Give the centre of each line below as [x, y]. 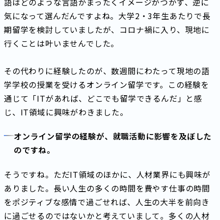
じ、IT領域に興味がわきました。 [66, 112]
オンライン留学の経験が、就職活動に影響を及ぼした [113, 136]
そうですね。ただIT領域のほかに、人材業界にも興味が [107, 174]
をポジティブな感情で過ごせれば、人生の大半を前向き [107, 202]
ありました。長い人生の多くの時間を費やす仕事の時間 [107, 188]
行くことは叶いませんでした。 [62, 43]
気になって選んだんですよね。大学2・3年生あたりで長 [107, 16]
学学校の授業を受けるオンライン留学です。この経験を [107, 85]
